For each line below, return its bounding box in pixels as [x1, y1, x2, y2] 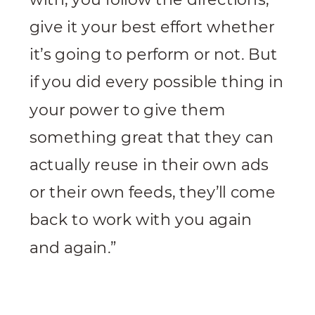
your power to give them [30, 100, 226, 120]
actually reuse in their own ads [30, 155, 269, 174]
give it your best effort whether [30, 18, 275, 37]
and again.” [30, 238, 117, 257]
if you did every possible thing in [30, 72, 284, 92]
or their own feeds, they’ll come [30, 183, 276, 202]
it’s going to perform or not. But [30, 45, 278, 65]
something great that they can [30, 128, 274, 147]
